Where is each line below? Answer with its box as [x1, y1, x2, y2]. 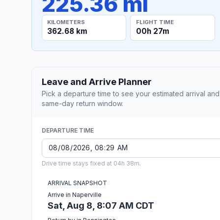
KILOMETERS [47, 18, 85, 26]
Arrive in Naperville [48, 191, 102, 198]
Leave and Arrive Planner [42, 76, 152, 87]
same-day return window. [42, 99, 123, 108]
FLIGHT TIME [136, 18, 174, 26]
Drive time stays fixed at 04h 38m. [42, 159, 141, 167]
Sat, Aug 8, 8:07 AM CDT [48, 200, 154, 211]
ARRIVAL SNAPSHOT [48, 179, 107, 187]
